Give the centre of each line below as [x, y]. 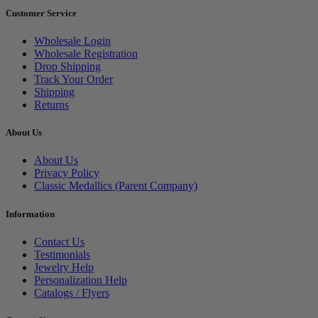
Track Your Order [73, 79]
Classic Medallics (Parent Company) [116, 186]
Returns [51, 105]
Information [30, 214]
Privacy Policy [67, 173]
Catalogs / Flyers [72, 292]
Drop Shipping [67, 67]
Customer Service [41, 13]
